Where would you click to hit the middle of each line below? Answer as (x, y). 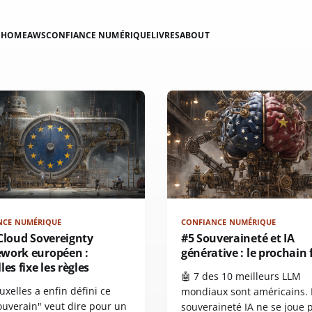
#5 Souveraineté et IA (238, 239)
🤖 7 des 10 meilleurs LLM (241, 276)
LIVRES (165, 35)
